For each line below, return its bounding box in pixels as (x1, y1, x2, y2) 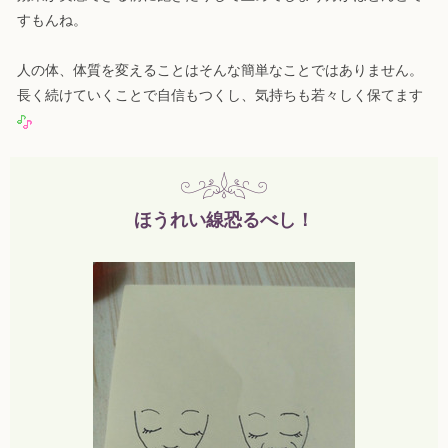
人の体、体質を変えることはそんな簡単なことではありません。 (17, 62, 423, 78)
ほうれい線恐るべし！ (134, 210, 314, 231)
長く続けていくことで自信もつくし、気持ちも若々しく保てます (17, 87, 423, 103)
